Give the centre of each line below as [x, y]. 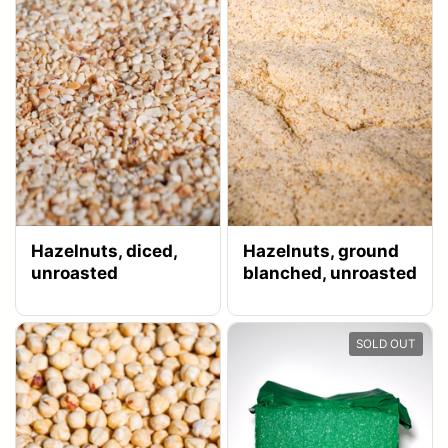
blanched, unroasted [330, 272]
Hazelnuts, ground [321, 250]
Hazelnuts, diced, [104, 250]
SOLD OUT [386, 343]
